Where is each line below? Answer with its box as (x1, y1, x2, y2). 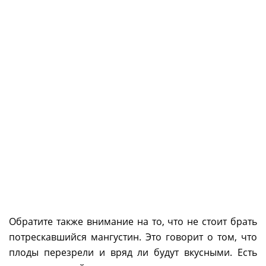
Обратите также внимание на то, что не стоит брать (9, 215, 257, 229)
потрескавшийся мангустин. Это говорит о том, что (9, 230, 257, 244)
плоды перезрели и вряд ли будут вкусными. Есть (9, 246, 257, 259)
